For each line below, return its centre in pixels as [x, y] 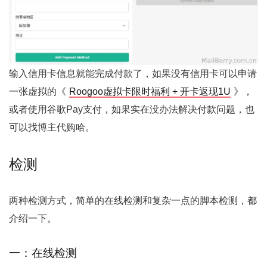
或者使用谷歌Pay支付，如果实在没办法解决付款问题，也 [132, 109]
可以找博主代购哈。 [52, 127]
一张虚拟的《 [38, 91]
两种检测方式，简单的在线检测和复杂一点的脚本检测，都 [133, 200]
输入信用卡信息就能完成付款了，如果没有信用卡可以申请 [133, 73]
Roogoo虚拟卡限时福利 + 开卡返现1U [150, 91]
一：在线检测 [43, 253]
